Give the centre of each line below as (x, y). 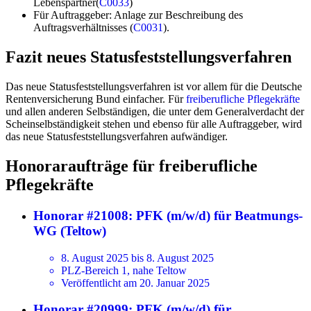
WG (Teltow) (70, 230)
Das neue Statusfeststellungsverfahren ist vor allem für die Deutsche (154, 87)
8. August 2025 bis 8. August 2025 (137, 258)
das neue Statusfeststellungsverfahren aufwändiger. (117, 137)
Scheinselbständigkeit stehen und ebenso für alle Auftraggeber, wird (154, 124)
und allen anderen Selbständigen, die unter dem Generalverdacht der (155, 112)
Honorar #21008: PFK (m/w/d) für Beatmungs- (168, 215)
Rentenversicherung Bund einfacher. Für (96, 99)
